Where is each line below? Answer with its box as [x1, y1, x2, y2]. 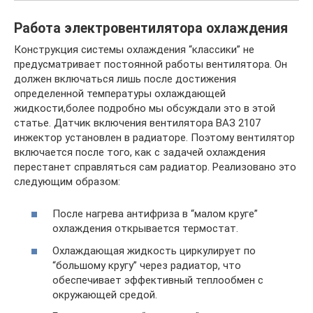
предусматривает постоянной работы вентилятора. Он [14, 57, 287, 71]
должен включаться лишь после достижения [14, 72, 236, 85]
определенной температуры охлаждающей [14, 87, 226, 100]
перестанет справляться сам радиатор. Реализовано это [14, 160, 296, 173]
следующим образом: [14, 175, 120, 188]
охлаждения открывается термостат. [52, 222, 238, 235]
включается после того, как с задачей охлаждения [14, 145, 265, 159]
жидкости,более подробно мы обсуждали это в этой [14, 101, 275, 115]
